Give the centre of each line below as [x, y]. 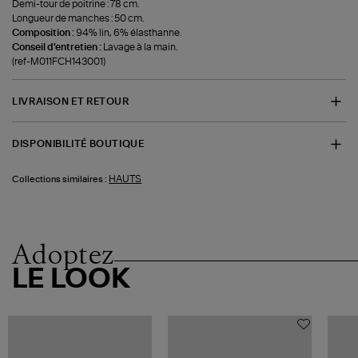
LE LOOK [72, 279]
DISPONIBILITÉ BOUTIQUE [78, 144]
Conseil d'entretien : [58, 47]
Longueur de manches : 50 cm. [78, 18]
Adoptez [64, 254]
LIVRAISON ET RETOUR [71, 101]
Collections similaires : [60, 179]
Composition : [44, 32]
